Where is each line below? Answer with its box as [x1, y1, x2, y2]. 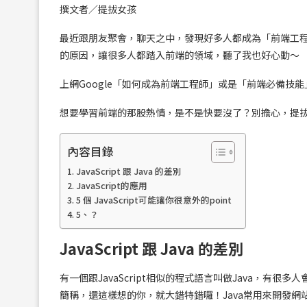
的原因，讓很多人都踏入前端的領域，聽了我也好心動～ [60, 48, 299, 62]
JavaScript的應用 [75, 179, 147, 193]
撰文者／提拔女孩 [60, 2, 136, 16]
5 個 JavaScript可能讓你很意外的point [75, 193, 232, 207]
